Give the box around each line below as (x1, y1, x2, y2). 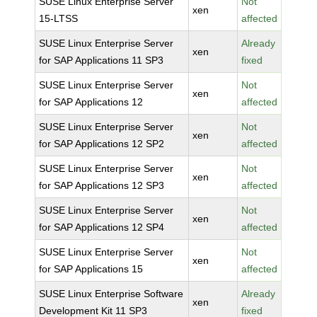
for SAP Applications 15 (39, 263, 144, 275)
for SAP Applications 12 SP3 (39, 180, 165, 191)
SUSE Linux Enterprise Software (39, 288, 184, 299)
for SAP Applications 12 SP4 (39, 221, 165, 233)
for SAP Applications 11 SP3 (39, 54, 164, 66)
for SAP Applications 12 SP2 (39, 138, 165, 149)
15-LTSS (39, 13, 79, 24)
